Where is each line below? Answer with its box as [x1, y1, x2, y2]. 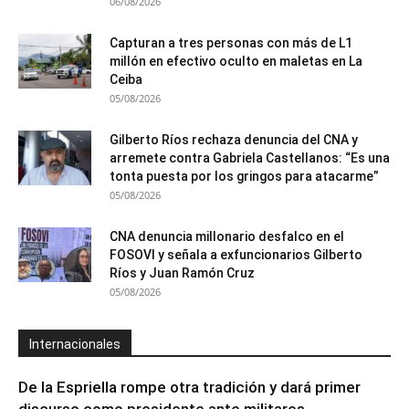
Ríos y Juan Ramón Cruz [110, 265, 255, 280]
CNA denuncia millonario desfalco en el [110, 228, 344, 244]
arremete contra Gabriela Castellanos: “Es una [110, 150, 390, 165]
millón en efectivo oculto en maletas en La [110, 53, 362, 68]
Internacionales [29, 336, 121, 351]
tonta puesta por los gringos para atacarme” [110, 168, 379, 184]
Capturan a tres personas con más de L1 [110, 35, 352, 50]
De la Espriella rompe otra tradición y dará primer [18, 377, 361, 396]
